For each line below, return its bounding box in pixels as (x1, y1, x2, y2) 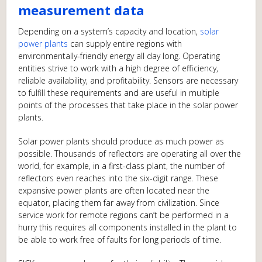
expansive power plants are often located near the (18, 185, 210, 196)
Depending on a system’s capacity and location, (18, 26, 201, 37)
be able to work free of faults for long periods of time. (18, 234, 222, 245)
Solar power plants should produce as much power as (18, 136, 225, 147)
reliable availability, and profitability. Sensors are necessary (18, 75, 239, 86)
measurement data (18, 1, 145, 19)
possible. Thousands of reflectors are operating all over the (18, 148, 242, 159)
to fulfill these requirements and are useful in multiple (18, 87, 220, 98)
